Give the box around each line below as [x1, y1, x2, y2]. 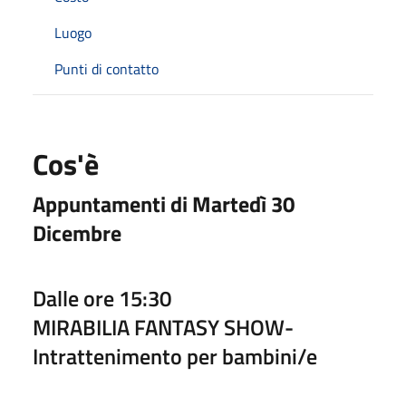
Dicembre [33, 216, 126, 249]
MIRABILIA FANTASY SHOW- [33, 310, 294, 343]
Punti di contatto [54, 57, 159, 80]
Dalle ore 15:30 [33, 281, 171, 314]
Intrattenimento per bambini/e [33, 339, 317, 372]
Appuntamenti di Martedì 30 [33, 187, 295, 220]
